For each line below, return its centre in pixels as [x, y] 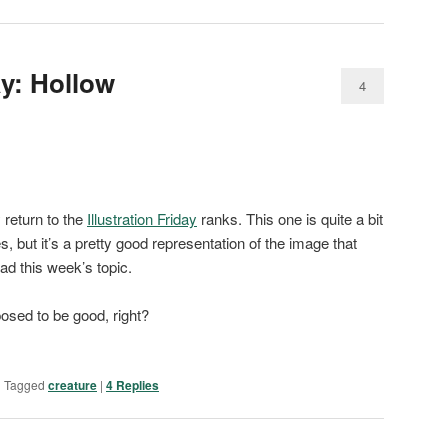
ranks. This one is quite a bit [290, 218]
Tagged [24, 385]
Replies [136, 385]
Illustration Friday [142, 218]
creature [72, 385]
